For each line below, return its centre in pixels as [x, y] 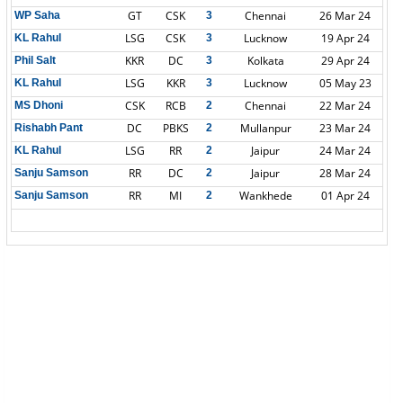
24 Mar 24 [345, 151]
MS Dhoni [39, 105]
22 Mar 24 [345, 106]
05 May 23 [345, 83]
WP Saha [37, 15]
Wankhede [265, 196]
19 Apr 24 [345, 38]
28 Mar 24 [345, 173]
